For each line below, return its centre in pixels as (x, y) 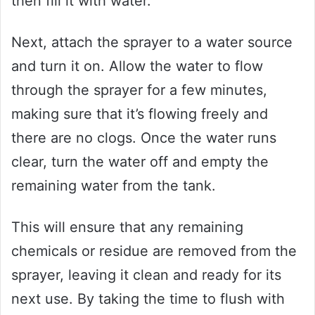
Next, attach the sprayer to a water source (152, 43)
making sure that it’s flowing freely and (140, 114)
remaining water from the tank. (114, 186)
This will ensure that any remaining (127, 227)
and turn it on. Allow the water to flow (137, 66)
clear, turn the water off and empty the (140, 162)
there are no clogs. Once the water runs (144, 138)
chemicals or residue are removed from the (154, 251)
